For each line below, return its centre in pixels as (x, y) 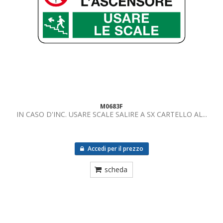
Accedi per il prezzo (114, 149)
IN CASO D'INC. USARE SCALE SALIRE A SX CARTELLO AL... (111, 114)
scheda (116, 169)
